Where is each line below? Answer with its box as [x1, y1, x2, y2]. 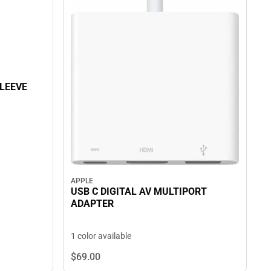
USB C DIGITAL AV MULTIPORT [71, 185, 207, 197]
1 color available [71, 230, 131, 241]
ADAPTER [71, 197, 114, 209]
